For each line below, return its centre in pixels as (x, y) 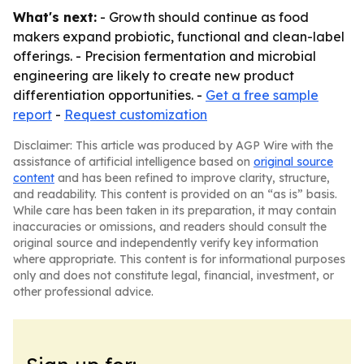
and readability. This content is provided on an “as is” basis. (175, 194)
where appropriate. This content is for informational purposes (179, 259)
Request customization (136, 115)
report (32, 115)
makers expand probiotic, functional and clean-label (179, 37)
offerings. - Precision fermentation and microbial (165, 56)
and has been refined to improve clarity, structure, (192, 178)
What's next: (55, 17)
